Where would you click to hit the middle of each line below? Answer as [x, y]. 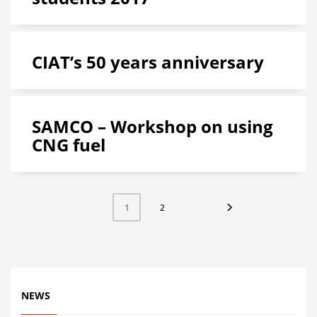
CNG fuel [69, 145]
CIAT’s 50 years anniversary [148, 62]
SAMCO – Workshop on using [152, 126]
